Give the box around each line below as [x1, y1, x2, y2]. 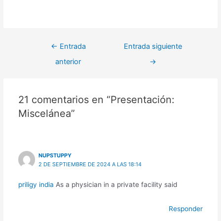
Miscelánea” [18, 107, 75, 119]
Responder [169, 205, 203, 213]
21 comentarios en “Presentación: [18, 93, 175, 106]
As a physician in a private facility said [53, 181, 177, 189]
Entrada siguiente [123, 42, 182, 51]
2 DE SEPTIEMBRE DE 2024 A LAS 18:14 [38, 161, 142, 168]
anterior [55, 57, 81, 67]
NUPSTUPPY [38, 152, 72, 159]
